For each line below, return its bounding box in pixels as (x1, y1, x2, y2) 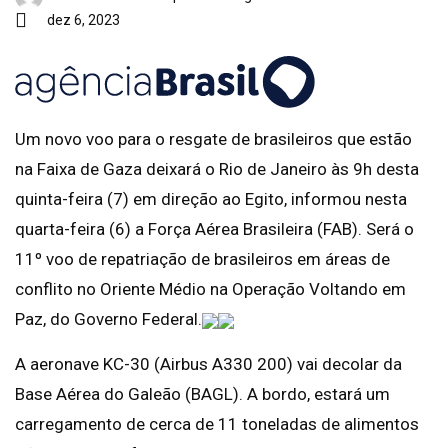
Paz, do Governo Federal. (15, 309, 202, 329)
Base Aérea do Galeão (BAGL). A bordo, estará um (15, 384, 390, 404)
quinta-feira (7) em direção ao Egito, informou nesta (15, 189, 407, 209)
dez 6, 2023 (47, 12, 120, 28)
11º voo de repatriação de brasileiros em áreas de (15, 249, 390, 269)
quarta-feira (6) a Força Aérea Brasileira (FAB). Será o (15, 219, 414, 239)
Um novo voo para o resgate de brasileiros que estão (15, 129, 412, 149)
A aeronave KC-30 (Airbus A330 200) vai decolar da (15, 354, 402, 374)
